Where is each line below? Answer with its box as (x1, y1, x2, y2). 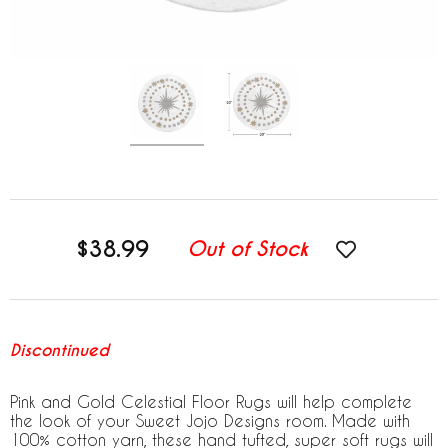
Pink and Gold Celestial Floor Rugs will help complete (10, 391, 412, 411)
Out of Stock (187, 236, 308, 263)
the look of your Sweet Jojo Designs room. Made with (10, 410, 410, 430)
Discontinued (10, 339, 109, 361)
